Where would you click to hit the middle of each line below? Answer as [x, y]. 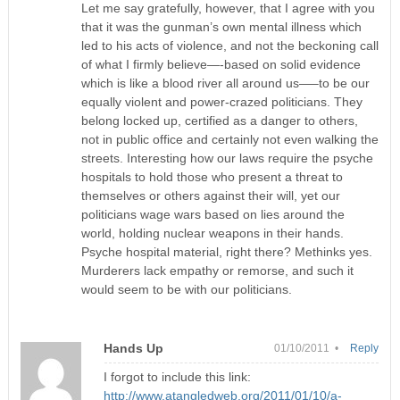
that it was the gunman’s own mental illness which [222, 26]
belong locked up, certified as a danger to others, [220, 120]
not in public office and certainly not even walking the [230, 139]
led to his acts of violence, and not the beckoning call [230, 45]
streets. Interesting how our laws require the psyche [228, 158]
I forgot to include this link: [177, 376]
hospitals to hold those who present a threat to [212, 176]
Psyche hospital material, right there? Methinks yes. [227, 251]
